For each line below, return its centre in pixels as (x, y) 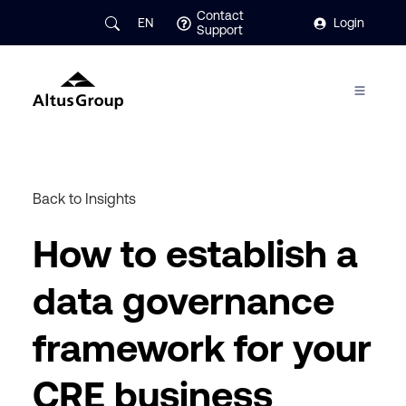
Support (220, 30)
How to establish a (195, 254)
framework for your (202, 348)
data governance (183, 301)
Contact (221, 15)
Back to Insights (84, 198)
